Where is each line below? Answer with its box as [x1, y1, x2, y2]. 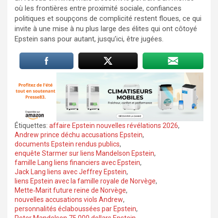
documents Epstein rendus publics [15, 140, 120, 148]
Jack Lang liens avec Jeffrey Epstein [15, 167, 127, 176]
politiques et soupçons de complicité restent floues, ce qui [15, 14, 201, 23]
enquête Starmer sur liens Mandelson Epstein [15, 149, 154, 157]
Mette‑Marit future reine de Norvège [15, 186, 126, 194]
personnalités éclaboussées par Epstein [15, 204, 136, 213]
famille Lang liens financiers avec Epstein [15, 158, 140, 166]
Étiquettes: [15, 121, 48, 129]
